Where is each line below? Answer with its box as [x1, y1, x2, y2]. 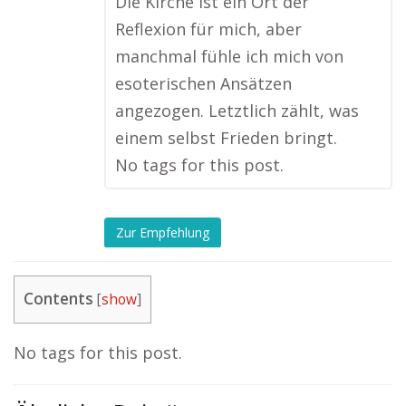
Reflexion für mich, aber [115, 18, 302, 41]
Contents [24, 288, 93, 310]
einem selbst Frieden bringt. [115, 127, 337, 150]
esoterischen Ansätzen [115, 72, 292, 95]
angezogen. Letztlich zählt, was [115, 100, 359, 122]
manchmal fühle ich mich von [115, 45, 343, 68]
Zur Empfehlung [116, 223, 209, 241]
